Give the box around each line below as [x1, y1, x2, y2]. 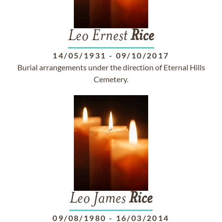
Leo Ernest [68, 29, 130, 45]
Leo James [69, 191, 129, 207]
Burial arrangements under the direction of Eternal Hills [17, 62, 205, 72]
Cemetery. [94, 74, 128, 84]
